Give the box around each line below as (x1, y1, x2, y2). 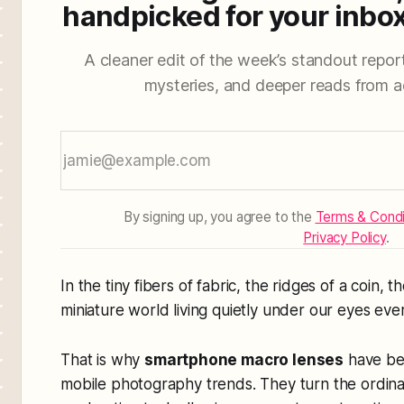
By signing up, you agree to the (123, 207, 316, 225)
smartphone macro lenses (144, 350, 344, 369)
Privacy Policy (303, 228, 386, 246)
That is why (60, 350, 145, 369)
